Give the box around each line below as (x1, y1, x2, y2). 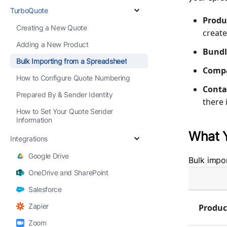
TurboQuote (10, 6, 48, 15)
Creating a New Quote (16, 23, 87, 32)
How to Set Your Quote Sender (16, 107, 113, 116)
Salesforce (28, 185, 62, 194)
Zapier (28, 202, 49, 210)
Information (16, 116, 52, 124)
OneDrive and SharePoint (28, 168, 108, 177)
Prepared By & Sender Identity (16, 90, 113, 99)
